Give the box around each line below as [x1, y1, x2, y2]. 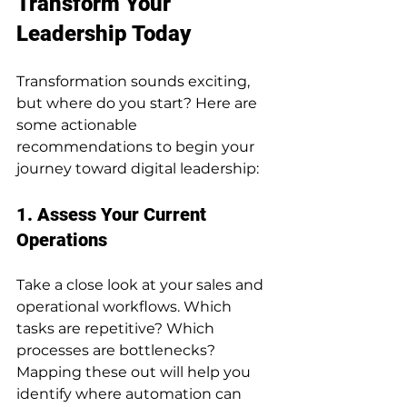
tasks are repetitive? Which [16, 319, 218, 337]
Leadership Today [16, 20, 191, 46]
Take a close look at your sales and [16, 275, 267, 293]
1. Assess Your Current [16, 203, 211, 225]
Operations [16, 228, 107, 251]
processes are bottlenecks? [16, 341, 219, 359]
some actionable [16, 115, 141, 134]
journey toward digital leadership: [16, 159, 259, 177]
